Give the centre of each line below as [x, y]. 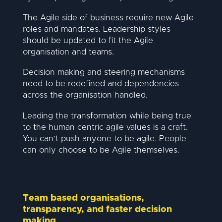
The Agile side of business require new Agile [108, 18]
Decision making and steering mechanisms [104, 73]
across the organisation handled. [86, 95]
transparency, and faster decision [97, 209]
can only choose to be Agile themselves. [101, 150]
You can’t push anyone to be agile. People [104, 139]
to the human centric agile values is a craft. [105, 127]
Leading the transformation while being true [107, 116]
